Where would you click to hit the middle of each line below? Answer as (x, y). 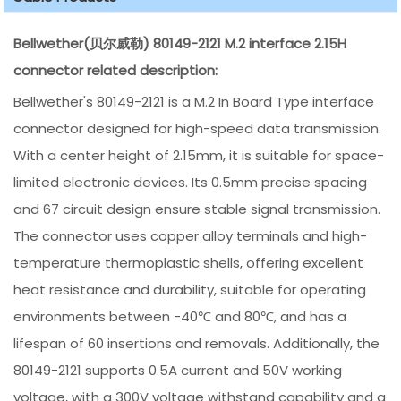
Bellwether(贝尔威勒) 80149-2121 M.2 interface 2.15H (180, 43)
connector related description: (116, 70)
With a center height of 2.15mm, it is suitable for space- (199, 155)
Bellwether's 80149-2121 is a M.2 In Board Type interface (194, 101)
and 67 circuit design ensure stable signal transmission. (197, 209)
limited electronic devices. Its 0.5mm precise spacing (191, 182)
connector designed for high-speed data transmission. (198, 128)
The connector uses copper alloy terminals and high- (191, 235)
